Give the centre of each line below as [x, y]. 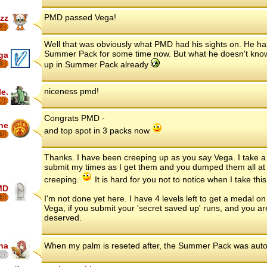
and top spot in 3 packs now [98, 131]
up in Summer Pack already [97, 65]
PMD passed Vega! [80, 18]
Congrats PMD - [74, 118]
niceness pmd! [72, 91]
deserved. [63, 218]
